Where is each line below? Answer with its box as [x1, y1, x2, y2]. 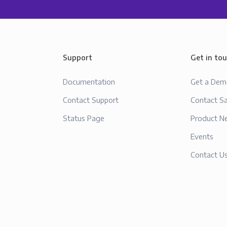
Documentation [62, 77, 115, 87]
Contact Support [62, 95, 119, 105]
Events [190, 132, 213, 141]
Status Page [62, 113, 104, 123]
